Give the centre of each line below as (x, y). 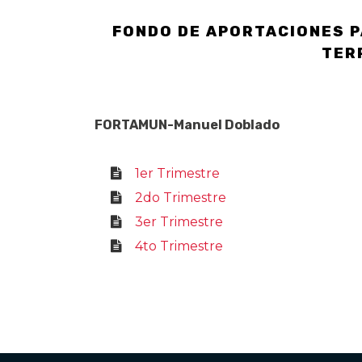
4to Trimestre (179, 246)
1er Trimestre (177, 173)
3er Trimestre (179, 222)
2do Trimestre (181, 198)
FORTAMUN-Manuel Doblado (187, 125)
